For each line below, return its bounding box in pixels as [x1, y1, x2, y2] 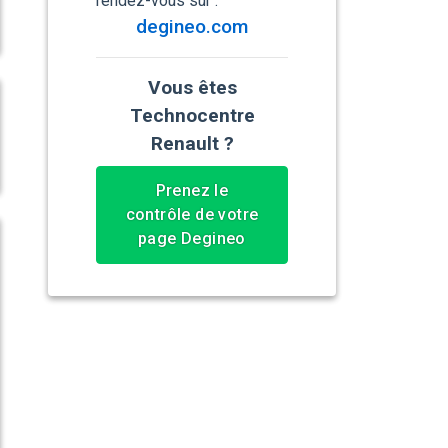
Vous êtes [147, 76, 237, 100]
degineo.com [136, 15, 248, 39]
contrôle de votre [125, 205, 259, 225]
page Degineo [138, 229, 246, 249]
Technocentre [129, 104, 255, 128]
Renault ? [150, 132, 234, 156]
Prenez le [155, 181, 229, 201]
